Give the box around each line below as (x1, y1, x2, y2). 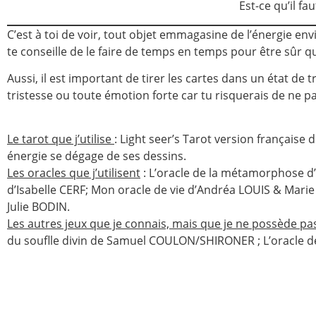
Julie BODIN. (7, 199, 70, 215)
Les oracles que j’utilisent (7, 165, 140, 181)
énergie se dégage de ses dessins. (7, 148, 186, 164)
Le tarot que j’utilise (7, 131, 114, 147)
